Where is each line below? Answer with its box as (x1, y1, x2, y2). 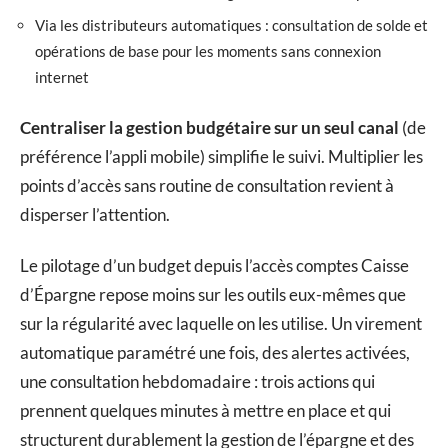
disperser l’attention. (20, 203, 170, 225)
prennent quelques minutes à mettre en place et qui (20, 400, 391, 422)
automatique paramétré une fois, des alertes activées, (20, 342, 410, 364)
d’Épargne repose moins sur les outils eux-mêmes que (20, 284, 406, 306)
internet (35, 68, 89, 87)
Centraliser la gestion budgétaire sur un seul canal (20, 116, 399, 138)
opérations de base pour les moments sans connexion (35, 42, 381, 61)
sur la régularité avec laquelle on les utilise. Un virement (20, 313, 422, 335)
